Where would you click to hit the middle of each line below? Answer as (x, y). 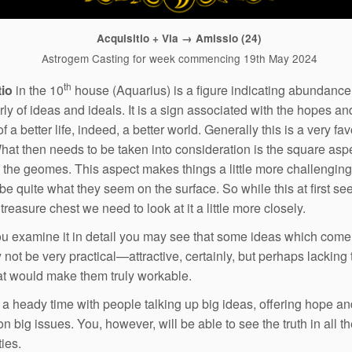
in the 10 (38, 90)
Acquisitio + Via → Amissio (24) (179, 38)
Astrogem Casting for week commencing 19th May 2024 (179, 59)
